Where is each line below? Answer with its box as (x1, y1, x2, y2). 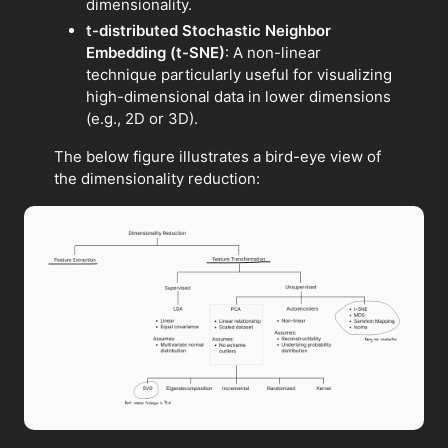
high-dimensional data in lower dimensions (86, 87, 391, 107)
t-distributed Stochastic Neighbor (86, 21, 331, 41)
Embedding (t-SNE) (86, 43, 225, 63)
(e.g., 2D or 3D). (86, 109, 198, 129)
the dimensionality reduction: (54, 169, 260, 189)
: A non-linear (225, 43, 321, 63)
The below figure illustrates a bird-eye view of (54, 147, 381, 167)
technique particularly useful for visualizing (86, 65, 392, 85)
